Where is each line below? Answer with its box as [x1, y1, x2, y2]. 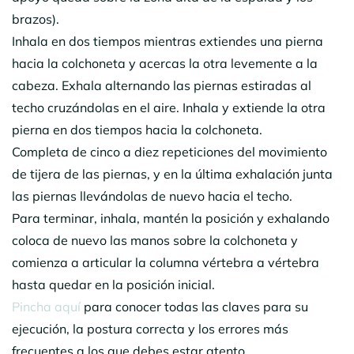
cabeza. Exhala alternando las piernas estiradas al [12, 77, 311, 93]
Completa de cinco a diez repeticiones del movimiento [12, 143, 327, 160]
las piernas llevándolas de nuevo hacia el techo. [12, 187, 292, 204]
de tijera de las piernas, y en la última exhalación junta [12, 165, 333, 182]
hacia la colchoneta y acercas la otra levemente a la [12, 55, 318, 71]
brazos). [12, 10, 59, 27]
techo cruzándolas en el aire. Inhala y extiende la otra [12, 99, 326, 115]
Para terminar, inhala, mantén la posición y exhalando [12, 209, 330, 226]
